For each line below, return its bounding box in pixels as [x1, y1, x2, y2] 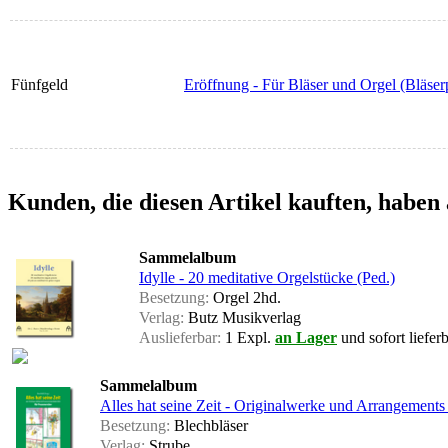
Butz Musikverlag [184, 309, 301, 327]
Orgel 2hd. [209, 289, 281, 307]
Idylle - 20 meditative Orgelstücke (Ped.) [139, 269, 395, 287]
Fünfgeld [11, 76, 68, 94]
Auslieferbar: [139, 329, 221, 347]
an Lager [275, 329, 337, 347]
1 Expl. [221, 329, 275, 347]
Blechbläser [170, 417, 248, 435]
